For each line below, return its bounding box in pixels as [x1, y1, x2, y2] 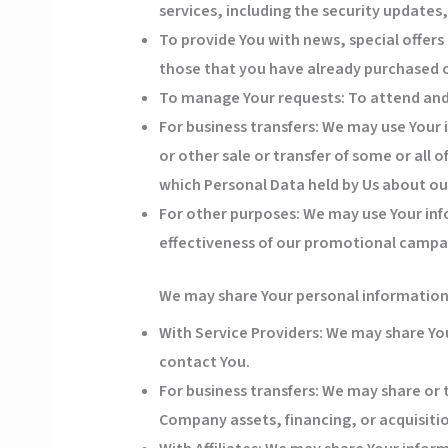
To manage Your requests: [158, 87, 345, 110]
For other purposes [158, 203, 296, 226]
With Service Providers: [158, 322, 323, 345]
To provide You [158, 29, 265, 52]
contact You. [158, 351, 250, 374]
